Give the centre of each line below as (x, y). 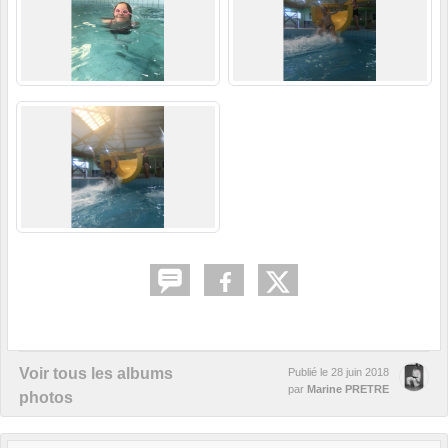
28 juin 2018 (360, 372)
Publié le (309, 372)
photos (46, 398)
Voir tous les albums (96, 374)
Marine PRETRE (348, 389)
